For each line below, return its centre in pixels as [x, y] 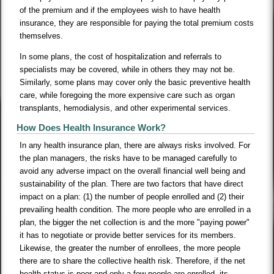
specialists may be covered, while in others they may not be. [128, 70]
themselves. [42, 36]
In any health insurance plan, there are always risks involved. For [135, 146]
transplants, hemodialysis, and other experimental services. [125, 108]
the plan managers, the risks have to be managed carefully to [128, 158]
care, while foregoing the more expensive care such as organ [128, 95]
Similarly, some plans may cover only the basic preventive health [135, 83]
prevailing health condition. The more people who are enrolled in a [135, 210]
